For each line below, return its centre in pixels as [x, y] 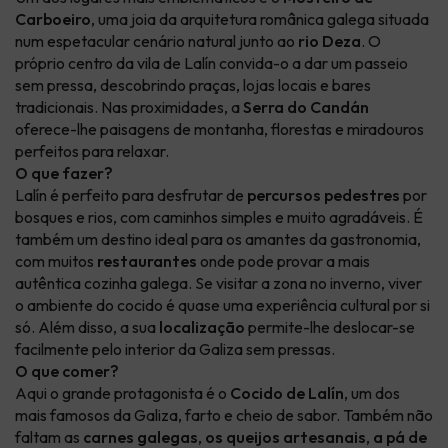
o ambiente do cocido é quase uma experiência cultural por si [222, 305]
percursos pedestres [323, 195]
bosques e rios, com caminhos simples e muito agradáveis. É [219, 217]
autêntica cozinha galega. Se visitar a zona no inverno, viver [218, 283]
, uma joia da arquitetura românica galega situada [260, 19]
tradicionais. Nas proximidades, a [129, 107]
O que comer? [67, 371]
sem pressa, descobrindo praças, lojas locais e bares [193, 85]
